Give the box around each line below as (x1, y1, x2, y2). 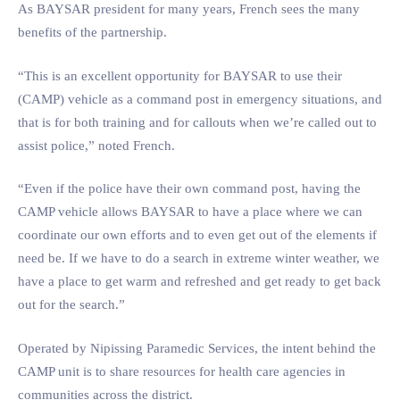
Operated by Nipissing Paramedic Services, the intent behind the (18, 340, 376, 355)
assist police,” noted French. (18, 137, 175, 153)
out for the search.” (18, 297, 125, 312)
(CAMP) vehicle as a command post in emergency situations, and (18, 91, 382, 106)
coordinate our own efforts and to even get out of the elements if (18, 228, 377, 242)
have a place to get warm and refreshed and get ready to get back (18, 274, 381, 288)
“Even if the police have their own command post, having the (18, 181, 361, 196)
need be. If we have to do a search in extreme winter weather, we (18, 251, 379, 265)
